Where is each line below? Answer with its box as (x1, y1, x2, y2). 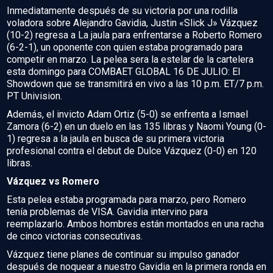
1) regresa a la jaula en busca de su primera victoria (7, 133, 224, 145)
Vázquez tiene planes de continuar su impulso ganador (7, 249, 239, 261)
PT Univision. (7, 90, 62, 102)
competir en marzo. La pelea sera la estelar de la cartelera (7, 54, 253, 66)
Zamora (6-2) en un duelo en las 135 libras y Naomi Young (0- (7, 121, 266, 133)
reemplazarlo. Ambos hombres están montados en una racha (7, 218, 264, 230)
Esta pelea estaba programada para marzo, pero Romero (7, 194, 246, 206)
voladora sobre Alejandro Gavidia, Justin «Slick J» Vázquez (7, 17, 258, 29)
